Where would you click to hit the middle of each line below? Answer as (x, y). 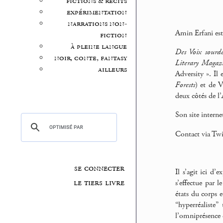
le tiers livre (99, 182)
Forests (185, 85)
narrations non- (97, 24)
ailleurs (112, 70)
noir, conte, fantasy (90, 58)
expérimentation (97, 12)
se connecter (99, 168)
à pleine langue (99, 47)
